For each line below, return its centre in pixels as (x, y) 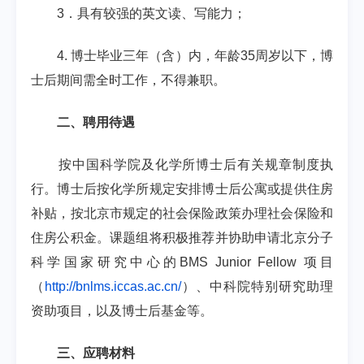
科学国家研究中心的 (106, 262)
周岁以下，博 (294, 56)
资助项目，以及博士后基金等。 (122, 311)
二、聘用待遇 (96, 122)
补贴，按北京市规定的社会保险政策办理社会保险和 (182, 213)
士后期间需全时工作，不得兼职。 (128, 80)
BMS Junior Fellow (242, 262)
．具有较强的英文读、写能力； (155, 13)
